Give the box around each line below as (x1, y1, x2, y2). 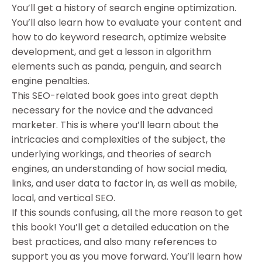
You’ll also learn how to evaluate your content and (12, 16, 242, 30)
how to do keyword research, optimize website (12, 30, 226, 44)
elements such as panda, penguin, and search (12, 60, 222, 74)
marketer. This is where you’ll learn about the (12, 118, 219, 132)
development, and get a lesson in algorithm (12, 45, 211, 59)
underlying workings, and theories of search (12, 147, 211, 161)
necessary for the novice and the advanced (12, 104, 213, 118)
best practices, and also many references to (12, 235, 217, 249)
